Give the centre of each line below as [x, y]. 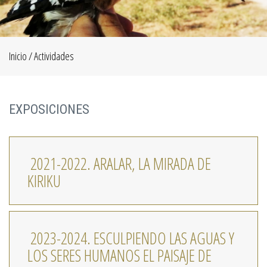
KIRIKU [44, 181]
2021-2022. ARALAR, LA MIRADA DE [121, 164]
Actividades [54, 56]
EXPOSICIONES [49, 109]
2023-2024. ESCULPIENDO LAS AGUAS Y [132, 238]
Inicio [18, 56]
